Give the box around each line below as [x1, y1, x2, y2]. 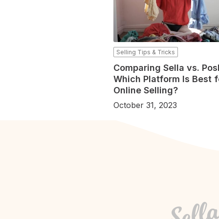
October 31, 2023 [113, 100, 177, 110]
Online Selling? [113, 85, 178, 96]
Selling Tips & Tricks [116, 48, 175, 56]
